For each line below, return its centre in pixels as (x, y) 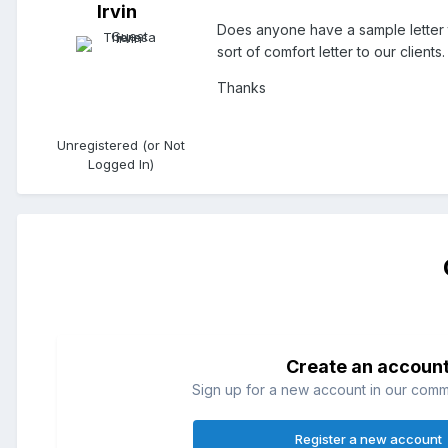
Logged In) (121, 164)
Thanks (241, 88)
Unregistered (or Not (121, 145)
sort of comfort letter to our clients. (331, 52)
